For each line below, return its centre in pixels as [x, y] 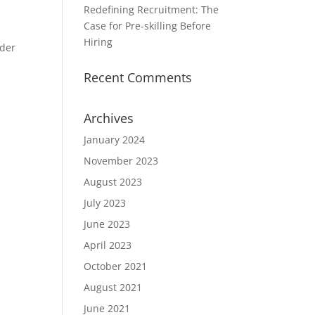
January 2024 [115, 140]
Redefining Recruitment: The [152, 9]
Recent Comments [138, 77]
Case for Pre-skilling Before [148, 26]
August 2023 [113, 182]
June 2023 [107, 224]
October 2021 [116, 266]
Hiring [98, 42]
